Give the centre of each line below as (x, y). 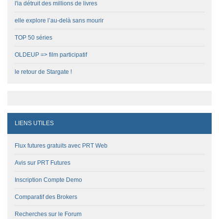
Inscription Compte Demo (48, 180)
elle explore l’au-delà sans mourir (59, 20)
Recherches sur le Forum (48, 214)
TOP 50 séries (33, 37)
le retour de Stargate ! (43, 72)
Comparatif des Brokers (46, 197)
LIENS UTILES (34, 123)
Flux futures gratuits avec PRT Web (61, 145)
